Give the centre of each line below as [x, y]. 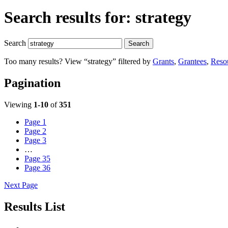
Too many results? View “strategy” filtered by [78, 61]
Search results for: [70, 18]
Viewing [19, 104]
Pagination [32, 83]
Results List [35, 206]
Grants [163, 61]
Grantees [192, 61]
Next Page [21, 185]
